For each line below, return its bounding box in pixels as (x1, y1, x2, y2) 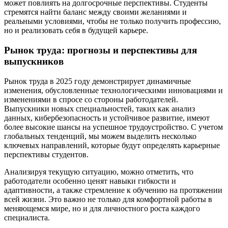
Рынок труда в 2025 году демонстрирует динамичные (4, 76, 191, 85)
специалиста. (4, 213, 50, 222)
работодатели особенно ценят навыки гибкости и (4, 176, 176, 185)
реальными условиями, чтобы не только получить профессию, (4, 17, 221, 26)
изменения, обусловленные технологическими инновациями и (4, 85, 223, 95)
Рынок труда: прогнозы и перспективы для (4, 44, 197, 55)
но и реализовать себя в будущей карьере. (4, 26, 148, 35)
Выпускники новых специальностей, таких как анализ (4, 104, 195, 113)
